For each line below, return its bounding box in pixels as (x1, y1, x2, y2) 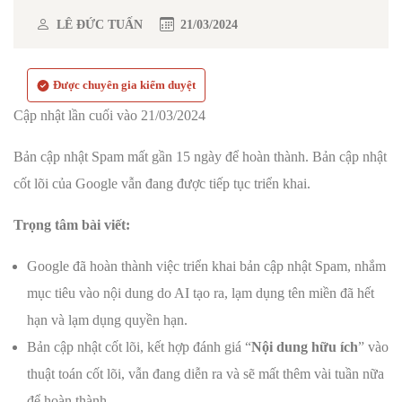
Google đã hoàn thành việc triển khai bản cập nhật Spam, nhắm (27, 258, 386, 275)
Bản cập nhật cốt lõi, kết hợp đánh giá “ (27, 339, 251, 355)
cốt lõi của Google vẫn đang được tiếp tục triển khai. (13, 176, 310, 192)
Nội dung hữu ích (251, 339, 358, 355)
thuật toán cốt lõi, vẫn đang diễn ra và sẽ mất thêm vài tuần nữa (27, 366, 384, 382)
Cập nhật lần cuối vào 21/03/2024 (13, 108, 205, 124)
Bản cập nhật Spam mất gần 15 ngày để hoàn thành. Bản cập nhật (13, 149, 387, 165)
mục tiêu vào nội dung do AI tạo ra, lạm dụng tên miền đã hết (27, 285, 374, 301)
